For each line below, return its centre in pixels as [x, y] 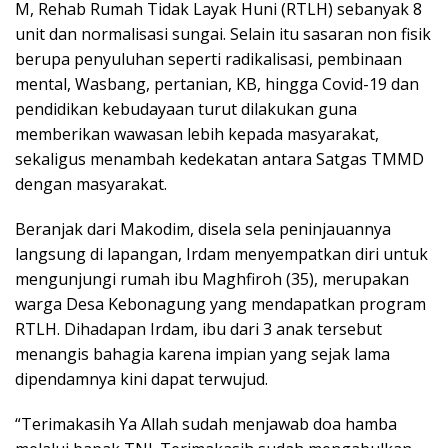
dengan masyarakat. [91, 183]
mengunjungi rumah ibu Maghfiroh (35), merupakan [212, 278]
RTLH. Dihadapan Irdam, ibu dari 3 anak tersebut [198, 328]
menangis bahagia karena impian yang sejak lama [202, 353]
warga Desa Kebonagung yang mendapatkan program [220, 303]
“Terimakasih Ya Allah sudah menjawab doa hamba [206, 423]
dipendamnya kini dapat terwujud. [141, 378]
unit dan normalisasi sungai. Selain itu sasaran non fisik [223, 33]
